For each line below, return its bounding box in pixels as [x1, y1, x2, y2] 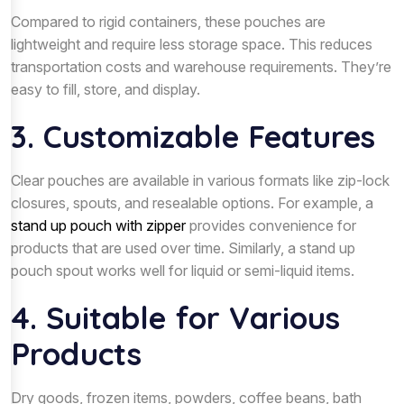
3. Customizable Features [11, 116, 375, 156]
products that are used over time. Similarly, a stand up [11, 238, 355, 257]
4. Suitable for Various [11, 298, 340, 337]
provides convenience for [186, 216, 356, 234]
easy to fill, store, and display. [11, 79, 200, 98]
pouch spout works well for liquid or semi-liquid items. [11, 261, 354, 280]
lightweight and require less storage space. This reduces [11, 34, 372, 53]
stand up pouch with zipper [11, 216, 186, 234]
